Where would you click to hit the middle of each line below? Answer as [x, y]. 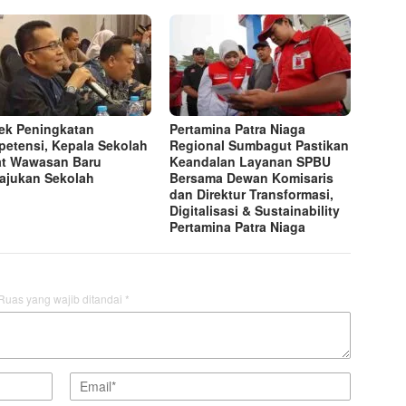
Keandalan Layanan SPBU [251, 161]
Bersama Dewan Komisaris [252, 177]
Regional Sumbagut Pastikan [260, 145]
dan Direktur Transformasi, [252, 193]
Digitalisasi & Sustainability [255, 210]
